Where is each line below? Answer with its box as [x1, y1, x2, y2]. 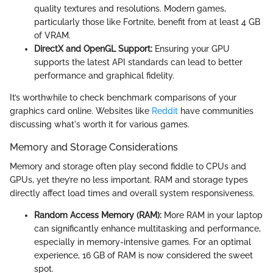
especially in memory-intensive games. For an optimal [34, 237, 251, 247]
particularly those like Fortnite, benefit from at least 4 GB [34, 17, 260, 27]
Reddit [152, 106, 178, 116]
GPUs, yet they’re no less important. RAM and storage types [10, 175, 248, 185]
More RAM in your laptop [161, 210, 263, 221]
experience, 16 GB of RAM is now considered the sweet [34, 250, 253, 261]
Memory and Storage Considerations [10, 141, 178, 154]
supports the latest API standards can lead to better [34, 57, 243, 68]
